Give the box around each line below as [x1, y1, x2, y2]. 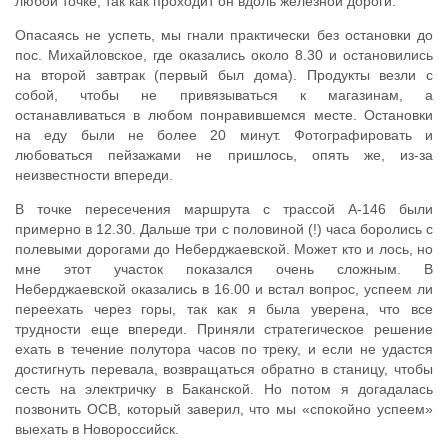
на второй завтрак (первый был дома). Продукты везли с [15, 67, 433, 84]
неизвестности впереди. [15, 167, 173, 184]
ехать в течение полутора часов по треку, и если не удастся [15, 341, 433, 358]
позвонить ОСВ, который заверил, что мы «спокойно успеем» [15, 401, 433, 418]
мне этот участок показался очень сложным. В [15, 261, 433, 278]
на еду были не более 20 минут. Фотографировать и [15, 127, 433, 144]
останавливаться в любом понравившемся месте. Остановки [15, 107, 433, 124]
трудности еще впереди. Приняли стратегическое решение [15, 321, 433, 338]
